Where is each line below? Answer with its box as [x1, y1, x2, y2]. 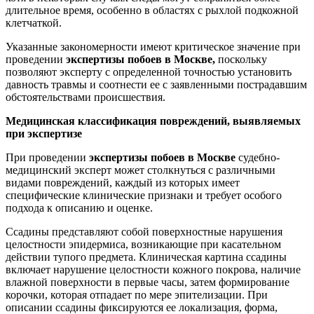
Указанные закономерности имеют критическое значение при [6, 40, 301, 53]
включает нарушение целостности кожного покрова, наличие [6, 263, 301, 275]
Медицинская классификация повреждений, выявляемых [6, 114, 301, 127]
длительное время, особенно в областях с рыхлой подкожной [6, 4, 299, 16]
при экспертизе [6, 127, 82, 139]
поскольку [215, 53, 267, 65]
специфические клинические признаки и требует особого [6, 189, 282, 201]
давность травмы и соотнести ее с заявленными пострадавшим [6, 78, 307, 90]
